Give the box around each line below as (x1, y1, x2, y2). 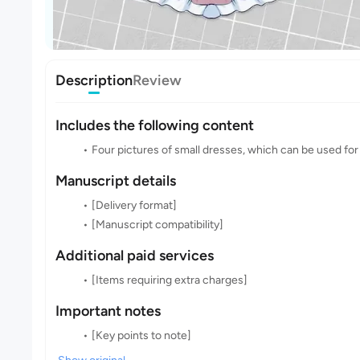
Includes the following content (55, 117, 254, 134)
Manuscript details (55, 172, 176, 190)
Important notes (55, 302, 161, 320)
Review (133, 72, 182, 89)
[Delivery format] (91, 198, 177, 212)
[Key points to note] (91, 329, 191, 342)
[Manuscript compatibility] (91, 218, 223, 231)
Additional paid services (55, 247, 214, 264)
